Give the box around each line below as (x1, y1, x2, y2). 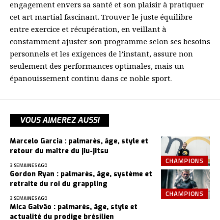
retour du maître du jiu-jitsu (10, 146, 109, 156)
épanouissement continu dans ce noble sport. (10, 73, 172, 83)
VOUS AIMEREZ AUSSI (20, 114, 99, 125)
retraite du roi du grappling (10, 179, 108, 189)
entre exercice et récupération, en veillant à (10, 24, 166, 34)
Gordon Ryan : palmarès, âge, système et (10, 169, 152, 179)
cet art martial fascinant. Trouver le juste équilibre (10, 11, 192, 22)
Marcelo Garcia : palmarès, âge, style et (10, 136, 148, 146)
